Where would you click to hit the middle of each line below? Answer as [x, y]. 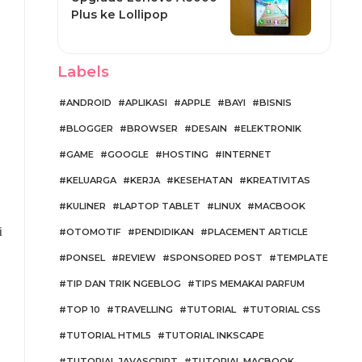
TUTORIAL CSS [285, 309]
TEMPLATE [302, 258]
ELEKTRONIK [271, 128]
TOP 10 [83, 309]
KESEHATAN [203, 180]
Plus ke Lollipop [119, 14]
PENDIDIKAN [164, 232]
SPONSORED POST [216, 258]
